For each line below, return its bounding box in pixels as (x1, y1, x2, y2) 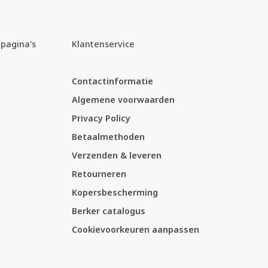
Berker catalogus (72, 205, 145, 217)
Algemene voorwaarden (72, 94, 175, 106)
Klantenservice (72, 38, 135, 50)
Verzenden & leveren (72, 150, 162, 162)
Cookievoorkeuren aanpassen (72, 224, 199, 236)
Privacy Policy (72, 112, 130, 124)
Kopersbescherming (72, 187, 158, 199)
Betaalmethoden (72, 131, 145, 143)
